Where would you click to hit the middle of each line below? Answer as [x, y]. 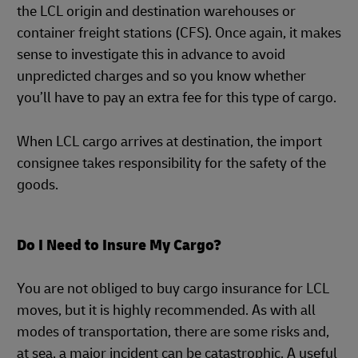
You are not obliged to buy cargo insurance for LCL [173, 289]
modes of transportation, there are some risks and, [173, 332]
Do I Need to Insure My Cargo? [119, 245]
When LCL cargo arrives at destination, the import [169, 142]
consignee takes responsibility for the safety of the [171, 163]
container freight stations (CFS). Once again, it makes [179, 33]
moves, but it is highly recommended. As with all [166, 310]
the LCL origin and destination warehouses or [156, 12]
